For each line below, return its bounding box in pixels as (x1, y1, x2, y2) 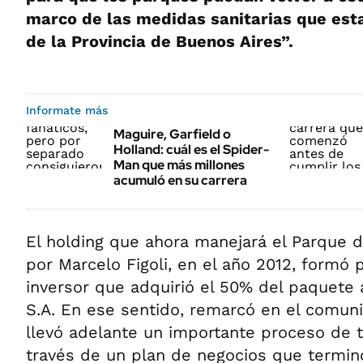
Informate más (26, 104, 108, 117)
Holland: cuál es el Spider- (113, 141, 269, 158)
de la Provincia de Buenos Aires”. (26, 32, 293, 51)
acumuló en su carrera (113, 172, 247, 189)
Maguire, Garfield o (113, 126, 231, 143)
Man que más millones (113, 156, 245, 173)
